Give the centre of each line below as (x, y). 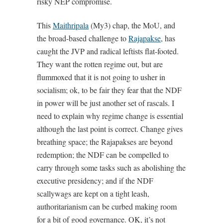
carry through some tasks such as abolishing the (111, 168)
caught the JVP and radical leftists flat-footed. (108, 51)
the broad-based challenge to (83, 38)
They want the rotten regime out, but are (100, 64)
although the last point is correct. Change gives (110, 129)
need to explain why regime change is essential (110, 116)
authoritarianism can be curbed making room (107, 207)
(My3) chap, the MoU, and (132, 25)
